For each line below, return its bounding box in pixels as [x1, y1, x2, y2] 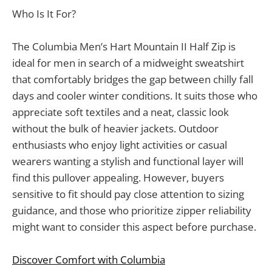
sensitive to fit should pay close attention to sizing [12, 186, 244, 201]
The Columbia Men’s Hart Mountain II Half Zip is [12, 39, 236, 53]
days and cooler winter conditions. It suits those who [12, 88, 257, 103]
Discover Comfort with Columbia [12, 253, 165, 267]
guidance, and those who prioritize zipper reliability [12, 203, 251, 217]
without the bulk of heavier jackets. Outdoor [12, 121, 219, 135]
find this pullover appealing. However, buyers [12, 170, 224, 185]
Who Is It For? [12, 6, 76, 21]
